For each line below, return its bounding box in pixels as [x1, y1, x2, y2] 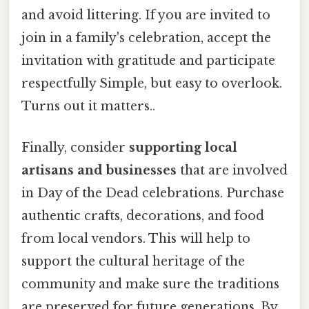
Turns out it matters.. [21, 99, 155, 114]
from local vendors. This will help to [21, 230, 250, 246]
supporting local [129, 139, 237, 155]
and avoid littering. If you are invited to [21, 8, 270, 23]
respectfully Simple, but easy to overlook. [21, 76, 282, 92]
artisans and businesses [21, 162, 177, 178]
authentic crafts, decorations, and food [21, 208, 264, 223]
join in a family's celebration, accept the [21, 30, 271, 46]
